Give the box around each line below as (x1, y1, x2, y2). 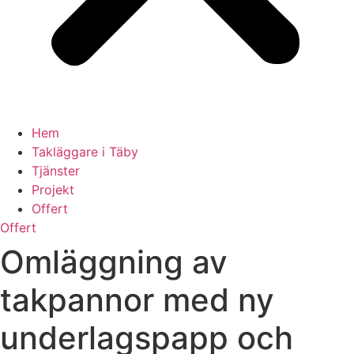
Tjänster (32, 163, 80, 179)
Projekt (32, 182, 74, 198)
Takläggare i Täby (32, 144, 138, 160)
